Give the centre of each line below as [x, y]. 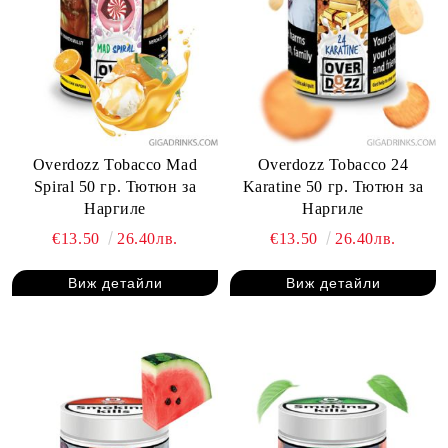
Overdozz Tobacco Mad [115, 164]
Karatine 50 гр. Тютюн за [333, 186]
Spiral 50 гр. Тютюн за [115, 186]
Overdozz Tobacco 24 [333, 164]
